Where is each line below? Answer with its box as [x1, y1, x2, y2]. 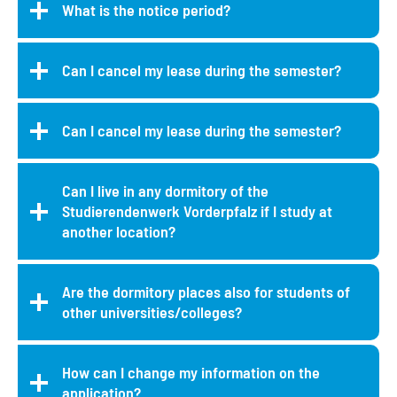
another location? [62, 221, 175, 241]
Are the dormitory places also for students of [62, 281, 350, 301]
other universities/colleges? [62, 301, 242, 322]
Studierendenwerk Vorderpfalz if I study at [62, 200, 332, 221]
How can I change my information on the [62, 362, 320, 382]
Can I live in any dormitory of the [62, 180, 269, 200]
